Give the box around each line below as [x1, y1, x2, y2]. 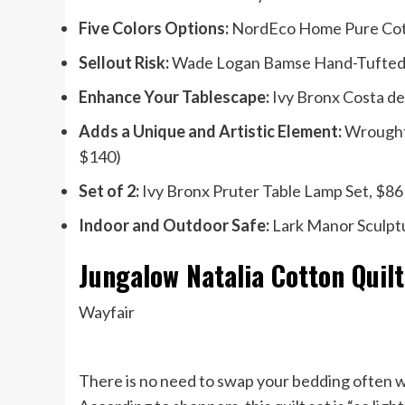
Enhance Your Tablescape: [79, 87, 272, 108]
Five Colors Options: [79, 18, 231, 39]
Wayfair [79, 302, 135, 323]
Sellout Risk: [79, 52, 172, 73]
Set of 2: [79, 181, 142, 202]
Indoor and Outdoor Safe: [79, 215, 272, 236]
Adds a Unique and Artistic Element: [79, 121, 344, 142]
